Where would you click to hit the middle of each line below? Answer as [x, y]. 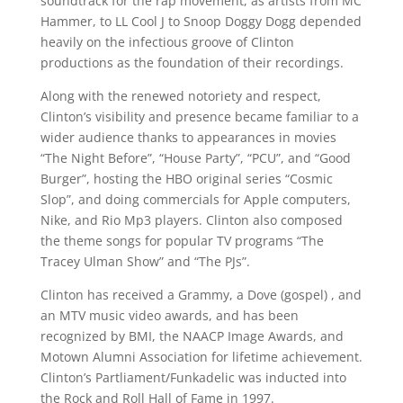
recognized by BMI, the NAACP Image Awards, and [192, 336]
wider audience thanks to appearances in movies [188, 137]
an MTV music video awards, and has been [169, 315]
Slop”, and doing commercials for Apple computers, [195, 199]
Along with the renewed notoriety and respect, [180, 96]
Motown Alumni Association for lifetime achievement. [201, 357]
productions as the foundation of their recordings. [192, 63]
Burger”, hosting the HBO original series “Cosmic [186, 179]
